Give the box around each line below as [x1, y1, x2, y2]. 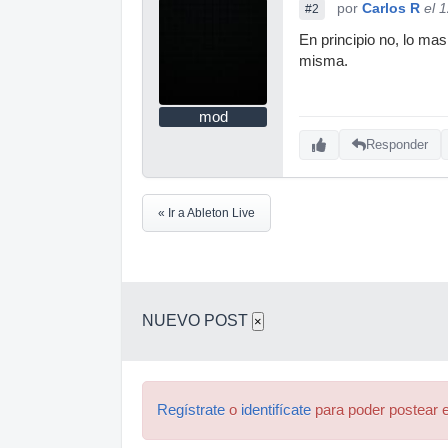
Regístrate [157, 401, 225, 418]
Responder [366, 137, 428, 153]
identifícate [241, 401, 311, 418]
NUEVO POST [142, 311, 252, 329]
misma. [299, 52, 348, 69]
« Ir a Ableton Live [158, 205, 255, 220]
